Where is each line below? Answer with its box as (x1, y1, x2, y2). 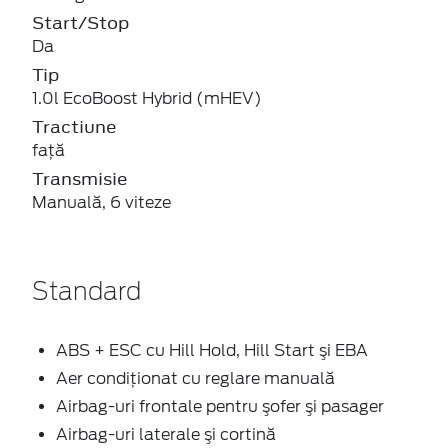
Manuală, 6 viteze (32, 192, 171, 212)
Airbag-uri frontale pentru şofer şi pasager (56, 396, 384, 416)
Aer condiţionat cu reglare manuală (56, 368, 335, 388)
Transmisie (32, 166, 128, 191)
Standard (32, 280, 141, 305)
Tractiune (32, 114, 117, 139)
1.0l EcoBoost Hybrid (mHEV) (32, 88, 262, 108)
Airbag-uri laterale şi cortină (56, 424, 276, 444)
